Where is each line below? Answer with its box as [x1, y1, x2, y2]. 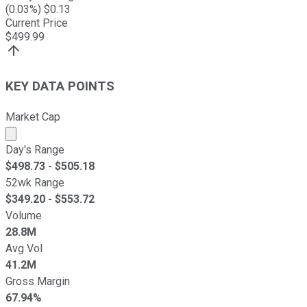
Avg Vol [5, 241, 42, 255]
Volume [5, 208, 42, 222]
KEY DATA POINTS [5, 78, 114, 94]
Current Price [5, 16, 68, 30]
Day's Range [5, 143, 64, 156]
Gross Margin [5, 274, 70, 288]
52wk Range [5, 175, 64, 189]
